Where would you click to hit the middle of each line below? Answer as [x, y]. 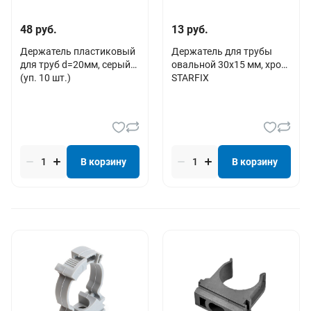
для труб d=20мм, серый [75, 64]
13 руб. [190, 29]
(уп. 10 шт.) [45, 77]
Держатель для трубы [222, 51]
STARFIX [190, 77]
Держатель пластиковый [78, 51]
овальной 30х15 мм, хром [230, 64]
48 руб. [39, 29]
